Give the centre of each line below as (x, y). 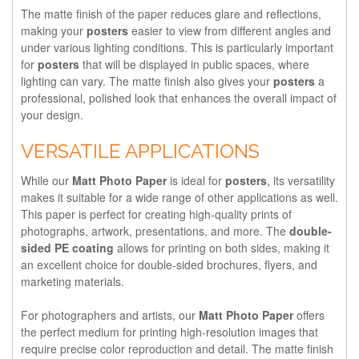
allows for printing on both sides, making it (222, 247)
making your (54, 30)
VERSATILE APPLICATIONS (140, 151)
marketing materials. (73, 281)
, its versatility (301, 180)
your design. (52, 114)
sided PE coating (67, 247)
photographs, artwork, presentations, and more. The (155, 230)
